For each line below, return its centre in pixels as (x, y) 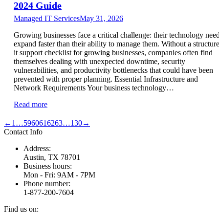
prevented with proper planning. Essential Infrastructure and (106, 79)
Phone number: (47, 183)
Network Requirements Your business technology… (94, 88)
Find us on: (21, 209)
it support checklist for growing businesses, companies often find (113, 52)
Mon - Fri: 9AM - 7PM (59, 175)
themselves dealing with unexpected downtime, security (99, 61)
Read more (31, 104)
